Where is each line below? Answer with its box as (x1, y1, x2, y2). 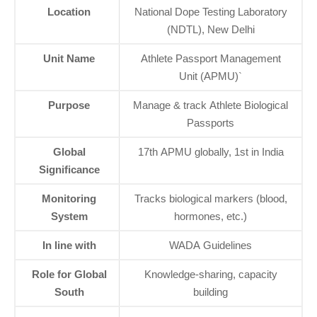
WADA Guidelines (169, 239, 252, 251)
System (50, 210, 88, 222)
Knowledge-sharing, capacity (144, 268, 277, 280)
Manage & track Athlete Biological (133, 99, 288, 111)
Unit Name (43, 52, 95, 64)
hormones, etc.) (174, 210, 247, 222)
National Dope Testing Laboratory (134, 6, 287, 18)
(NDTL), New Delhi (166, 23, 255, 35)
